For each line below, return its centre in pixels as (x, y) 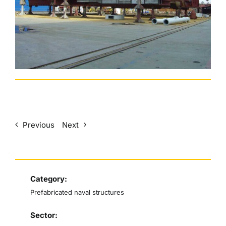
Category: (48, 179)
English (28, 12)
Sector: (44, 215)
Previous (38, 125)
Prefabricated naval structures (77, 192)
